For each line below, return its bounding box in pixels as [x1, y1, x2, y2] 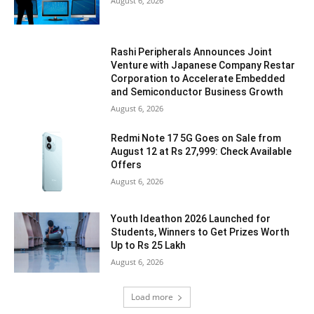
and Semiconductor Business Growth [111, 86, 284, 97]
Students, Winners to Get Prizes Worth [111, 226, 290, 238]
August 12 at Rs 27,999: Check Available [111, 145, 292, 157]
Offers [111, 158, 142, 170]
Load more [131, 291, 173, 303]
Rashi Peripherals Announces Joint [111, 46, 273, 57]
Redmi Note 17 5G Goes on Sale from [111, 132, 282, 144]
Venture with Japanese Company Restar [111, 59, 296, 71]
